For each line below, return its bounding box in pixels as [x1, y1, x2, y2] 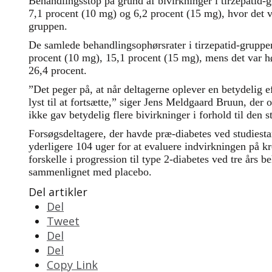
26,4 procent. [29, 64, 90, 76]
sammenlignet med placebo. [29, 166, 152, 178]
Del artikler [29, 185, 87, 199]
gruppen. [29, 20, 67, 32]
